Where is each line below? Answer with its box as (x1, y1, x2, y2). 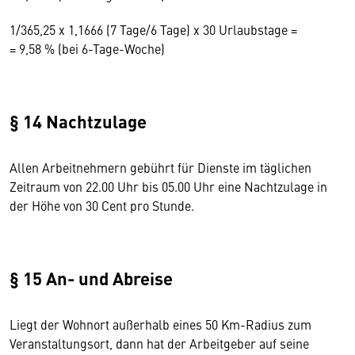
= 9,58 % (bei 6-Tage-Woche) (10, 40, 165, 57)
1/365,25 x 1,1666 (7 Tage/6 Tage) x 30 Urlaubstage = (10, 21, 297, 38)
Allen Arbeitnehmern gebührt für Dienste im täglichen (10, 158, 311, 176)
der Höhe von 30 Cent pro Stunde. (10, 197, 194, 214)
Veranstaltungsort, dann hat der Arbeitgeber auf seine (10, 334, 309, 352)
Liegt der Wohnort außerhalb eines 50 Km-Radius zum (10, 315, 311, 333)
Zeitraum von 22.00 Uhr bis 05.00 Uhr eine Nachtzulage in (10, 177, 327, 195)
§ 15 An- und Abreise (10, 265, 173, 291)
